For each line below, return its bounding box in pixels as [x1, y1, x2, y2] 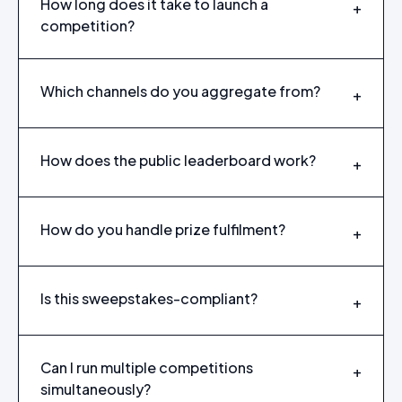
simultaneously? [40, 379, 151, 398]
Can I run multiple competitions [40, 357, 253, 377]
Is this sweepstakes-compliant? [40, 288, 258, 308]
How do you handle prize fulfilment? [40, 219, 285, 239]
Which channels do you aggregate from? [40, 81, 320, 100]
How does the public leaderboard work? [40, 150, 316, 170]
